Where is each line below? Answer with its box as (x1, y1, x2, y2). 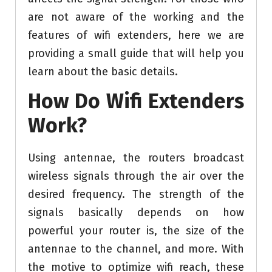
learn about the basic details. (28, 65, 178, 79)
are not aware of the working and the (28, 10, 244, 24)
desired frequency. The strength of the (28, 188, 244, 202)
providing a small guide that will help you (28, 47, 244, 61)
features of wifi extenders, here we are (28, 29, 244, 42)
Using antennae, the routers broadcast (28, 151, 244, 165)
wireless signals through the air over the (28, 169, 244, 183)
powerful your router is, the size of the (28, 224, 244, 238)
